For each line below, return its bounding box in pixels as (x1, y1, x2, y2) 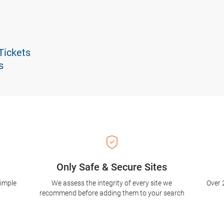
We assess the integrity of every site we (51, 179, 172, 187)
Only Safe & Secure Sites (56, 161, 167, 173)
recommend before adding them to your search (39, 189, 184, 197)
